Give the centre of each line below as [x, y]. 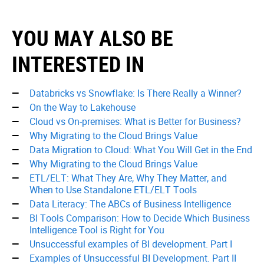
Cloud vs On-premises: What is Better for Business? [135, 121]
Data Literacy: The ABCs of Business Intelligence [130, 204]
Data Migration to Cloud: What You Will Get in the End [141, 149]
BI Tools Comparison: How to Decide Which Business [140, 218]
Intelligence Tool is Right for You [97, 230]
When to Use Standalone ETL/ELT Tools [113, 189]
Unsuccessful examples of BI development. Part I [131, 244]
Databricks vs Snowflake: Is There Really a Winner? [136, 93]
